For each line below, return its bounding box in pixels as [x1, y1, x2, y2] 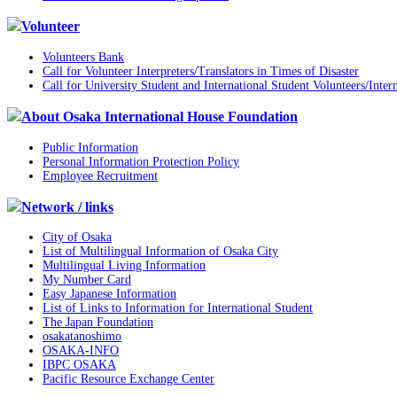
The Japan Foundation [43, 315, 153, 330]
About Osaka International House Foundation [21, 108, 298, 126]
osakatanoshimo [43, 330, 121, 344]
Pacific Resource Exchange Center [43, 372, 214, 386]
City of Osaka [43, 230, 112, 245]
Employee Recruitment [43, 168, 158, 183]
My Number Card [43, 273, 131, 287]
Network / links [21, 198, 113, 215]
